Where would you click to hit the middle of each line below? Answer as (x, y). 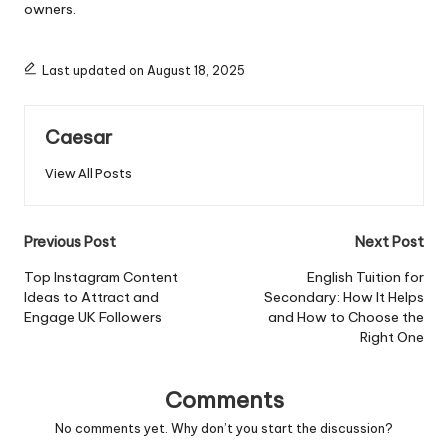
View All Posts (88, 172)
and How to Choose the (346, 316)
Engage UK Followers (93, 316)
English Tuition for (365, 276)
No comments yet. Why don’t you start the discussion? (224, 428)
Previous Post (70, 241)
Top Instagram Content (101, 276)
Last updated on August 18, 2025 (143, 71)
